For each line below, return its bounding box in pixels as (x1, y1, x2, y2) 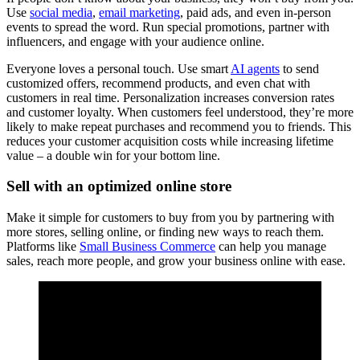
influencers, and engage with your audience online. (6, 34, 264, 48)
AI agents (231, 61, 280, 76)
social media (30, 5, 92, 19)
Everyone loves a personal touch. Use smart (6, 61, 231, 76)
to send (280, 61, 319, 76)
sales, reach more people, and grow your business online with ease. (6, 253, 346, 268)
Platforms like (6, 239, 80, 253)
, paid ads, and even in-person (180, 5, 331, 19)
